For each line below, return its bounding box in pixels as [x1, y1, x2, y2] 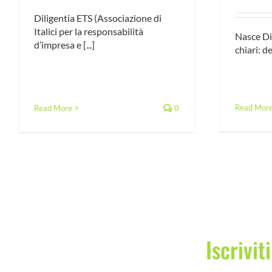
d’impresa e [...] [33, 38, 95, 50]
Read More [33, 103, 72, 113]
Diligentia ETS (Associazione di [33, 12, 161, 24]
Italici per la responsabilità [33, 25, 143, 37]
